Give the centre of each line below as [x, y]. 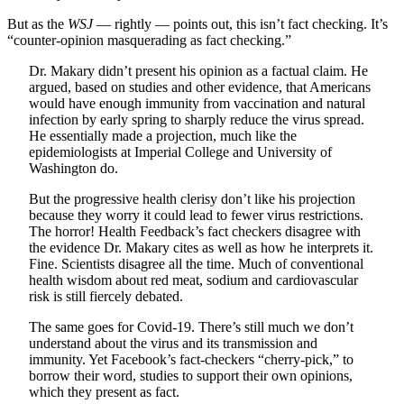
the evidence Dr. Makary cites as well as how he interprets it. [201, 248]
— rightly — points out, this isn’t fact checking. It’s [240, 24]
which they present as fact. [104, 392]
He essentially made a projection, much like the [163, 136]
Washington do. [73, 169]
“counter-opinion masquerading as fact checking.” [149, 41]
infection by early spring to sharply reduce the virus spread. [197, 120]
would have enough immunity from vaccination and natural [197, 104]
